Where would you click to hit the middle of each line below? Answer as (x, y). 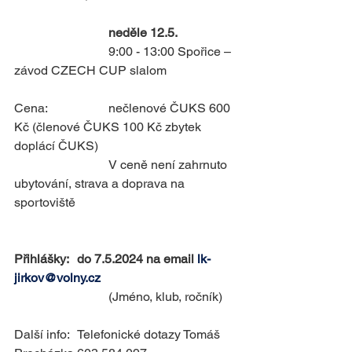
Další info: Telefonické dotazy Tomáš (43, 334)
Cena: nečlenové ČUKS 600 (32, 108)
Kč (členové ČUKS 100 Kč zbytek (109, 127)
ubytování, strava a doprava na (101, 183)
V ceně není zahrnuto (61, 165)
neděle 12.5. (143, 33)
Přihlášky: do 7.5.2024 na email (137, 259)
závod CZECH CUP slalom (90, 70)
